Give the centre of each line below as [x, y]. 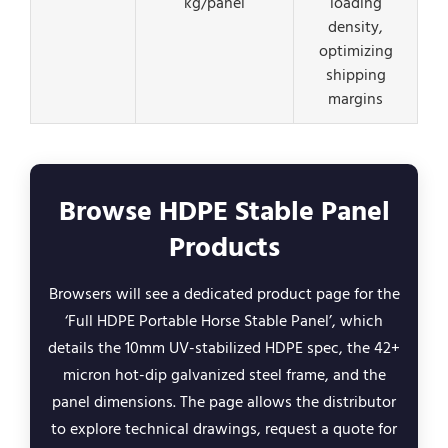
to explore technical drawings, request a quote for [224, 429]
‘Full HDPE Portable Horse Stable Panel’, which [224, 321]
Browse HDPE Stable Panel [224, 212]
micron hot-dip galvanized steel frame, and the [224, 375]
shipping [355, 75]
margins [355, 99]
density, [355, 27]
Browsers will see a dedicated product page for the [224, 294]
